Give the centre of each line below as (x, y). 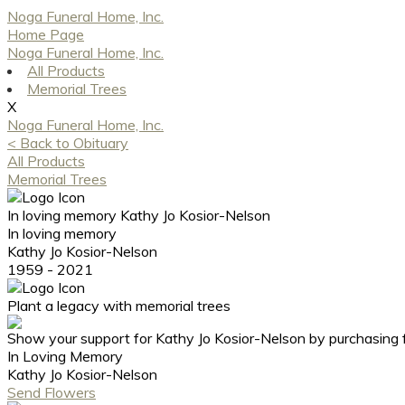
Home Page (46, 34)
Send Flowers (52, 392)
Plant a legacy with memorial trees (119, 306)
